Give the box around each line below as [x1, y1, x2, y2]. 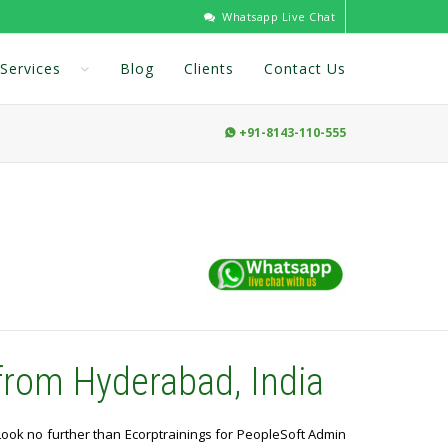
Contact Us [264, 59, 346, 78]
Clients [184, 59, 234, 78]
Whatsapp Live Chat [218, 9, 335, 24]
